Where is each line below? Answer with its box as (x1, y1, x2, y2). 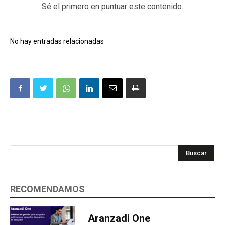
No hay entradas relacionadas (10, 37, 104, 46)
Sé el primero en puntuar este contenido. (42, 2, 183, 12)
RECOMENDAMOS (10, 184, 85, 195)
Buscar (186, 149, 207, 157)
